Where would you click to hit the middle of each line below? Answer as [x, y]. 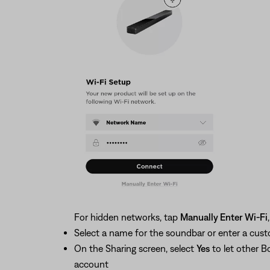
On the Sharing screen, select [135, 248]
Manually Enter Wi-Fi [224, 217]
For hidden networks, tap [127, 217]
